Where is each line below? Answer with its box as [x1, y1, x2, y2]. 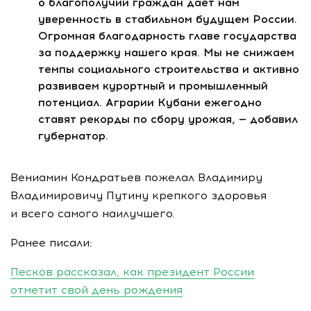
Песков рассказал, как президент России [10, 264, 254, 278]
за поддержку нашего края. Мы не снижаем [38, 45, 294, 59]
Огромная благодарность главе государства [38, 28, 296, 42]
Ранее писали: [10, 235, 92, 249]
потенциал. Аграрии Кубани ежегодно [38, 95, 262, 109]
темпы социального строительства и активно [38, 62, 299, 76]
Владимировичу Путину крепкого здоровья [10, 188, 267, 202]
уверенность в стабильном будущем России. [38, 12, 297, 26]
